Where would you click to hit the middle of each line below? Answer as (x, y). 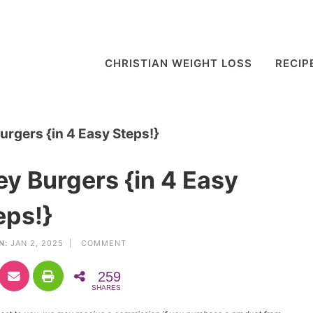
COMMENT (103, 243)
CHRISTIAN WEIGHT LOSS (179, 64)
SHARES (106, 287)
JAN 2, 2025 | (44, 243)
